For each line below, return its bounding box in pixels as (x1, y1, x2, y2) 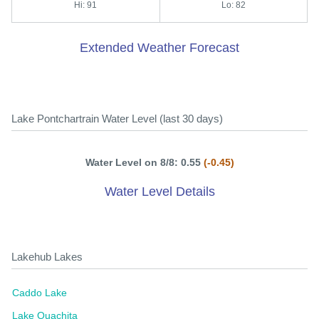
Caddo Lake (12, 287, 67, 298)
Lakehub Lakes (11, 251, 83, 263)
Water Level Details (104, 184, 215, 199)
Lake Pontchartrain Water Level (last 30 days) (11, 113, 223, 125)
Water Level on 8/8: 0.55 (85, 157, 204, 168)
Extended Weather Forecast (80, 41, 239, 55)
